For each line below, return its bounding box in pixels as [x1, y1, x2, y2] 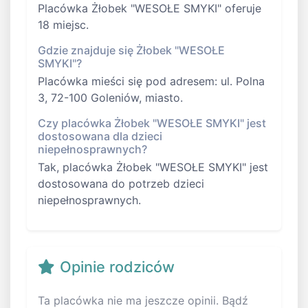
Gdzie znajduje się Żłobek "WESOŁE [38, 43, 225, 58]
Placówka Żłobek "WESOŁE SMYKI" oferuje [38, 1, 261, 16]
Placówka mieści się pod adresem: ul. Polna [38, 74, 265, 89]
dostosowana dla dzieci [38, 129, 162, 144]
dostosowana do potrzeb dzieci [38, 177, 204, 191]
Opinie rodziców [60, 258, 175, 276]
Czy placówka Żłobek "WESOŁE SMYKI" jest [38, 116, 266, 131]
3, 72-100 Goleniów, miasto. [38, 91, 183, 105]
